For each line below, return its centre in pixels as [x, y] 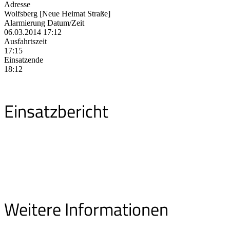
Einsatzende [24, 60]
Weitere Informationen [86, 209]
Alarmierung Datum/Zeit [44, 23]
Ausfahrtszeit [25, 41]
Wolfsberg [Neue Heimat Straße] [57, 13]
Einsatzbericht [56, 111]
